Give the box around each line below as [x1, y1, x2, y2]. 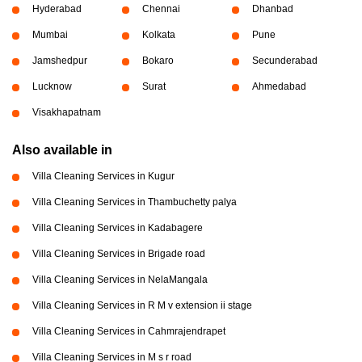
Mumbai [32, 29, 68, 41]
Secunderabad [251, 55, 318, 67]
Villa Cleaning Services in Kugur [32, 170, 175, 183]
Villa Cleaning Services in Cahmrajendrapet [32, 326, 225, 338]
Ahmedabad [251, 81, 306, 93]
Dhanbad [251, 3, 293, 15]
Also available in [12, 143, 112, 158]
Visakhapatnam [32, 107, 101, 119]
